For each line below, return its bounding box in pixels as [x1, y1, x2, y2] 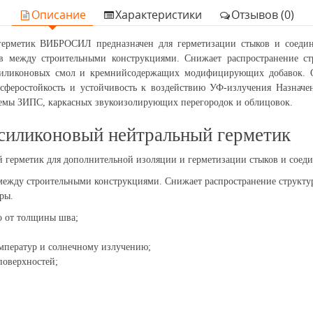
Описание [31, 7, 86, 23]
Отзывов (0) [231, 7, 294, 23]
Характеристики [115, 7, 202, 23]
